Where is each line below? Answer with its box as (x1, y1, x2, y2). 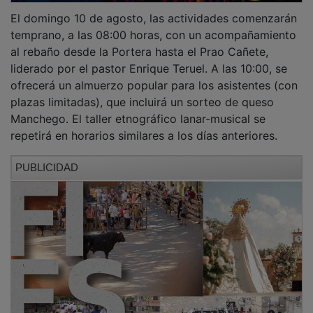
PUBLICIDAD (15, 151, 78, 163)
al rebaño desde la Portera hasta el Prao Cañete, (10, 34, 268, 49)
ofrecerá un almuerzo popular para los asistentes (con (10, 68, 298, 82)
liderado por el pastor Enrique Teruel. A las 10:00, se (10, 51, 287, 66)
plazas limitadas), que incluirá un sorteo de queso (10, 85, 274, 99)
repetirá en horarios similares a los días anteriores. (10, 118, 277, 133)
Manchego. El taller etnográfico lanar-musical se (10, 101, 265, 116)
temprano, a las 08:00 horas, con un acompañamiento (10, 17, 296, 32)
